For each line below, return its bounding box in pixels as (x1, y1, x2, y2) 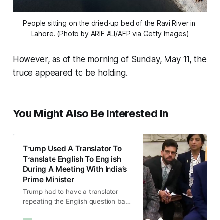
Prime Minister (23, 175, 74, 185)
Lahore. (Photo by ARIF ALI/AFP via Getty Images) (31, 29, 189, 38)
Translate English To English (23, 154, 121, 164)
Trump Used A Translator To (23, 144, 122, 154)
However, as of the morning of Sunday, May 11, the (12, 54, 207, 64)
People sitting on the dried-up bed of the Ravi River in (23, 18, 195, 27)
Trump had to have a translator (23, 188, 119, 196)
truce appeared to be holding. (12, 67, 128, 78)
